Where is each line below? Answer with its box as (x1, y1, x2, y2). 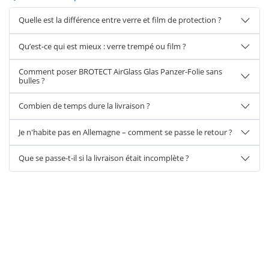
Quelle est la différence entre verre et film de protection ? (19, 14, 222, 26)
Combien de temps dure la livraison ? (19, 100, 150, 112)
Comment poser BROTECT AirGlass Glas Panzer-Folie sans (19, 66, 222, 77)
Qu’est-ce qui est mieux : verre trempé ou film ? (19, 40, 186, 52)
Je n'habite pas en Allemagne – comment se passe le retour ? (19, 126, 232, 138)
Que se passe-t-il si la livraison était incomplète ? (19, 153, 189, 164)
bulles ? (19, 75, 45, 86)
